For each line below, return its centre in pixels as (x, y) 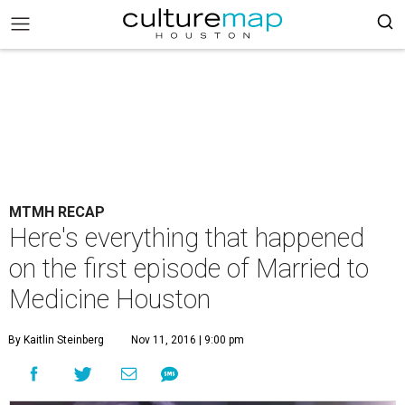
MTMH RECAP (57, 212)
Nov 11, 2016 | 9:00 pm (188, 340)
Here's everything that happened (187, 238)
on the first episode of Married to (189, 268)
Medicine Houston (110, 299)
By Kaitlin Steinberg (56, 340)
